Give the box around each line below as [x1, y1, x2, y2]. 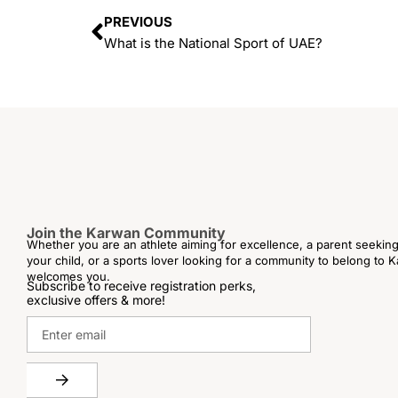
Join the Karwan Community [27, 224, 226, 243]
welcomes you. [27, 269, 110, 284]
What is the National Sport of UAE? [104, 34, 322, 52]
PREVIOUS [104, 12, 172, 30]
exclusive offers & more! [27, 292, 165, 308]
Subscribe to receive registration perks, [27, 278, 256, 294]
